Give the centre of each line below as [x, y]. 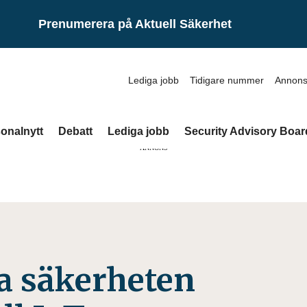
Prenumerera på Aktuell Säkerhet [135, 24]
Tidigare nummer [227, 80]
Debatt [75, 131]
